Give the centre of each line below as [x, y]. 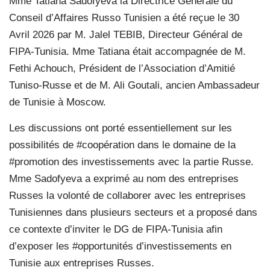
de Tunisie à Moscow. [58, 102]
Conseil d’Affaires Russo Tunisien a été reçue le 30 [124, 17]
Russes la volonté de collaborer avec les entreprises [127, 195]
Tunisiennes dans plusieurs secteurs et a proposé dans [133, 212]
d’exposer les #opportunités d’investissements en [120, 246]
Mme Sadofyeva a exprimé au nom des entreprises [124, 178]
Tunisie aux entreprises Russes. [82, 263]
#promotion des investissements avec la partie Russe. [131, 162]
